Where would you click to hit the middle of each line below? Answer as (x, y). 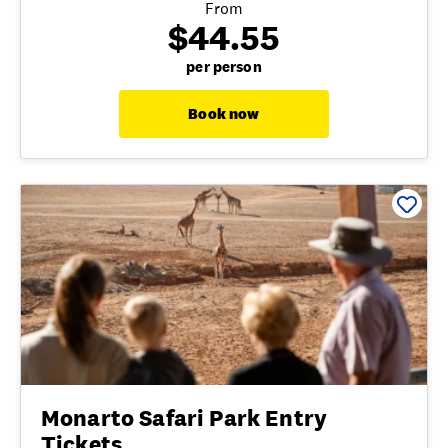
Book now (224, 114)
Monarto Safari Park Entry (184, 418)
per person (224, 67)
